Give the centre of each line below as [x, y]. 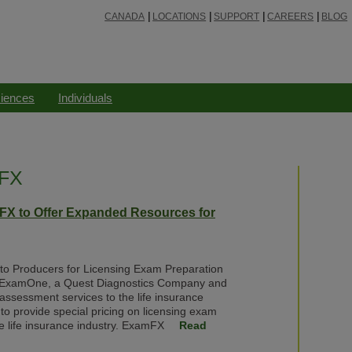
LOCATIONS [180, 16]
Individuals [85, 98]
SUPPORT [237, 16]
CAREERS [291, 16]
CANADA [125, 16]
